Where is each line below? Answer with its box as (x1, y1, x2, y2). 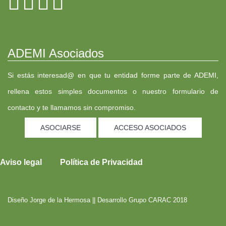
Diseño (8, 196, 30, 204)
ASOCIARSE (40, 124, 81, 132)
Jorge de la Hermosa (30, 196, 90, 204)
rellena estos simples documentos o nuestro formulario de (8, 87, 218, 95)
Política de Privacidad (60, 158, 143, 167)
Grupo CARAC (129, 196, 171, 204)
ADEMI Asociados (8, 46, 104, 60)
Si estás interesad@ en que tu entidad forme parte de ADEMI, (8, 71, 218, 79)
